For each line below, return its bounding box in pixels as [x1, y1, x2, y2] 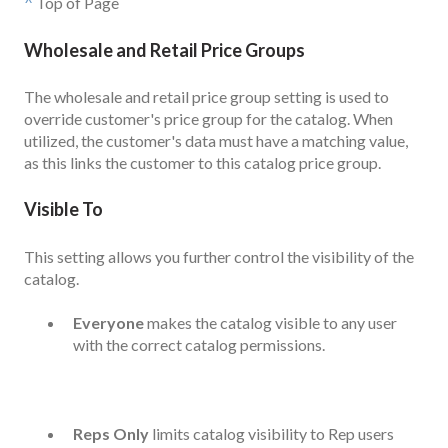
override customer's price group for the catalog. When [24, 108, 393, 128]
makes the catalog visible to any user [144, 313, 397, 333]
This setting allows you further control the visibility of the [24, 246, 414, 266]
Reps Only [73, 423, 149, 443]
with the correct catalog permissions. [73, 335, 325, 355]
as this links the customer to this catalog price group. [24, 152, 381, 172]
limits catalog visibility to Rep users [149, 423, 394, 443]
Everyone [73, 313, 144, 333]
